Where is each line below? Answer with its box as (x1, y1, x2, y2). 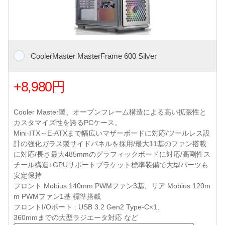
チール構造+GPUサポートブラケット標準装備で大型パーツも (14, 161, 208, 169)
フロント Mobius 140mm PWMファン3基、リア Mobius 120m (14, 182, 210, 190)
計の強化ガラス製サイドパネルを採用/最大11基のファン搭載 (14, 140, 206, 148)
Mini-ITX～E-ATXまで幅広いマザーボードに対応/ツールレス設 (14, 129, 210, 138)
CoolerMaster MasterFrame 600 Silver (30, 52, 157, 61)
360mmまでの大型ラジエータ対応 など (14, 213, 138, 222)
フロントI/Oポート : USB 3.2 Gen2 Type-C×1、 (14, 203, 164, 211)
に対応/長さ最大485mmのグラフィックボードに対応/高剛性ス (14, 150, 210, 159)
